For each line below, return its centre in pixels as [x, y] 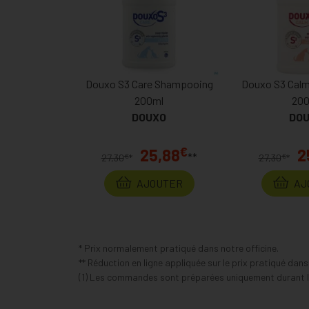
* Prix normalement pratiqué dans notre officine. [179, 248]
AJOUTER [158, 183]
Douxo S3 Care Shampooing [149, 84]
